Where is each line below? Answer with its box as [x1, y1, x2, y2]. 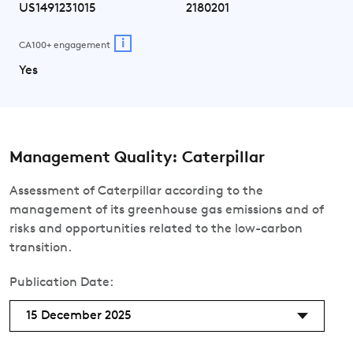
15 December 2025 [26, 310, 132, 322]
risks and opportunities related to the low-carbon [9, 223, 303, 236]
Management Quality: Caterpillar [9, 150, 265, 166]
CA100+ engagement [19, 40, 110, 50]
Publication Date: [9, 277, 113, 289]
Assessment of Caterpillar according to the [9, 185, 263, 198]
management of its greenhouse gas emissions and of [9, 204, 324, 217]
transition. [9, 242, 72, 255]
